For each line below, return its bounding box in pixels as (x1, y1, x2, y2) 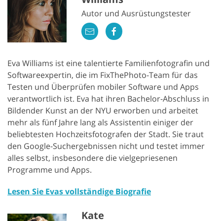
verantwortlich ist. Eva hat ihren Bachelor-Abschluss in (7, 93, 209, 105)
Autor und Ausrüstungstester (81, 7, 191, 19)
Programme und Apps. (7, 164, 92, 176)
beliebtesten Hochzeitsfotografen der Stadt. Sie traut (7, 129, 204, 140)
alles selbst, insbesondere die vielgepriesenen (7, 152, 178, 164)
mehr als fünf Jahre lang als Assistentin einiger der (7, 117, 193, 128)
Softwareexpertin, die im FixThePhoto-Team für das (7, 70, 198, 81)
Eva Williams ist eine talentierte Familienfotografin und (7, 58, 210, 69)
